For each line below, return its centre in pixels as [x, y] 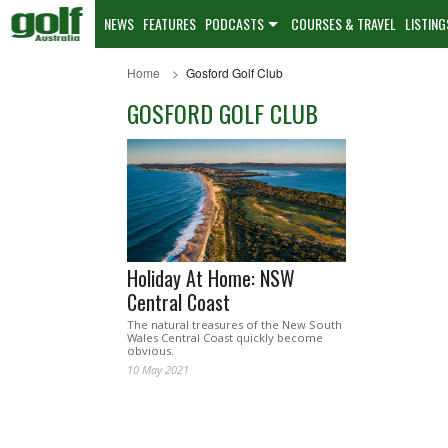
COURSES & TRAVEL [343, 23]
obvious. [150, 351]
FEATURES [169, 23]
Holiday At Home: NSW [211, 278]
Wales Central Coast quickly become [225, 338]
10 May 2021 [158, 370]
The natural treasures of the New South [234, 325]
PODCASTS [234, 23]
